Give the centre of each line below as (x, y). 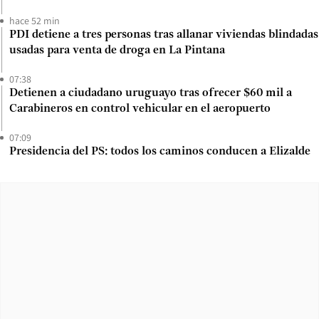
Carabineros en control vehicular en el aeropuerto (140, 109)
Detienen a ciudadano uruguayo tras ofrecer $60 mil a (151, 94)
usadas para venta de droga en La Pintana (117, 51)
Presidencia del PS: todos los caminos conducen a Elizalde (160, 152)
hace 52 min (35, 21)
